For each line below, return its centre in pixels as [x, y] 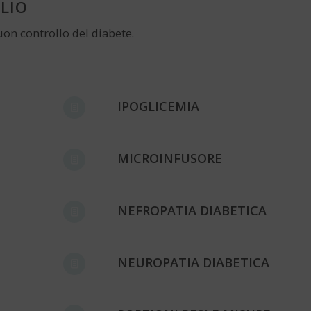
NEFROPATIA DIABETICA [192, 211]
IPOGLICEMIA [159, 107]
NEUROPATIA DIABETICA [194, 263]
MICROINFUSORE [170, 159]
